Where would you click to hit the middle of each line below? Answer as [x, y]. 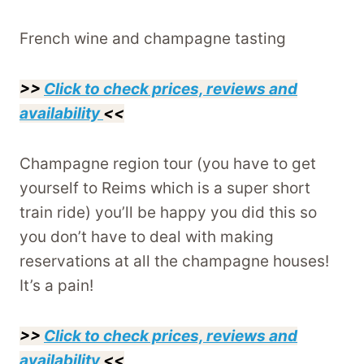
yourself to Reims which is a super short [165, 188]
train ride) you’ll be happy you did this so [168, 213]
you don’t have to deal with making [147, 237]
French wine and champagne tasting [153, 39]
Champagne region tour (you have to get [168, 164]
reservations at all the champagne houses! [174, 262]
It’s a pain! [58, 286]
